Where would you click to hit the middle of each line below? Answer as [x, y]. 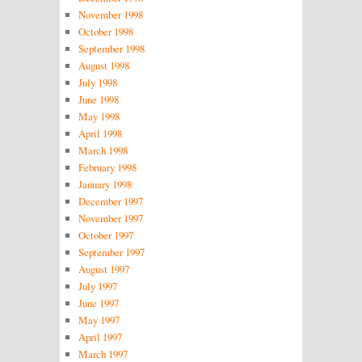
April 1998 [100, 133]
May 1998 [99, 116]
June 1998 [98, 99]
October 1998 [105, 31]
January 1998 [105, 184]
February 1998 [107, 167]
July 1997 [97, 286]
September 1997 [111, 252]
